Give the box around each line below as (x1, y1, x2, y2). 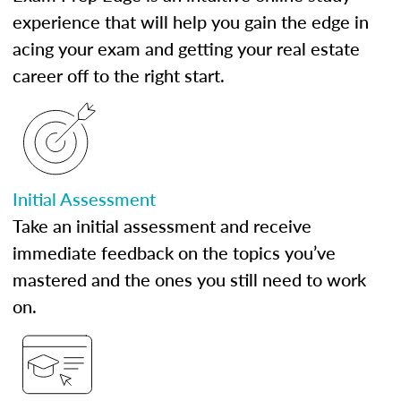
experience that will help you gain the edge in (13, 9, 369, 34)
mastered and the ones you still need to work (13, 267, 366, 292)
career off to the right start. (13, 63, 225, 88)
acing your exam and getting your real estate (13, 36, 360, 61)
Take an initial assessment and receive (13, 213, 311, 238)
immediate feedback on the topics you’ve (13, 240, 336, 265)
